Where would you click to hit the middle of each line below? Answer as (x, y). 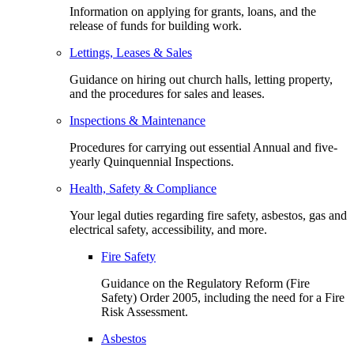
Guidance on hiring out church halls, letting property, (201, 79)
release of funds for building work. (156, 25)
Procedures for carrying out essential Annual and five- (203, 147)
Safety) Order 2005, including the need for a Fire (223, 297)
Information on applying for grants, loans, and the (193, 11)
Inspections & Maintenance (137, 120)
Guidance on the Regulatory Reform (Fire (205, 283)
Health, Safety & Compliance (143, 188)
